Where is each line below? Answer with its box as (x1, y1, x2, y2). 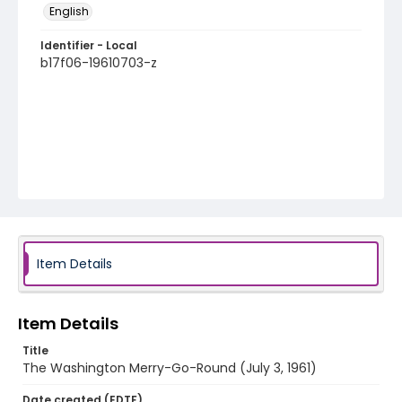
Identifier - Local (40, 38, 137, 53)
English (49, 4, 89, 19)
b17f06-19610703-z (40, 54, 157, 72)
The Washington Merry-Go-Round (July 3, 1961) (22, 359, 317, 377)
